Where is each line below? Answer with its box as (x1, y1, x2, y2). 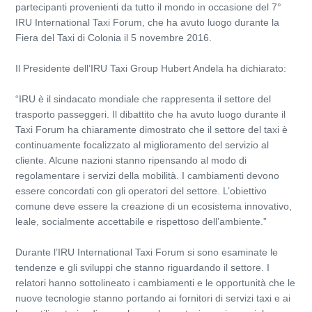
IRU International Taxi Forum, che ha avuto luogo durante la (15, 17, 279, 28)
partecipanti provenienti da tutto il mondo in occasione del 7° (15, 1, 281, 13)
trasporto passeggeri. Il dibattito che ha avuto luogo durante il (15, 109, 286, 120)
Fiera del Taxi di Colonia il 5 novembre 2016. (15, 32, 212, 43)
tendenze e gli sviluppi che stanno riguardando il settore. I (15, 262, 270, 273)
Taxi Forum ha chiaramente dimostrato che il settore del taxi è (15, 124, 288, 135)
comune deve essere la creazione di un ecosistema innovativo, (15, 201, 292, 212)
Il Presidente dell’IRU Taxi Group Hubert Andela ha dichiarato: (15, 63, 286, 74)
